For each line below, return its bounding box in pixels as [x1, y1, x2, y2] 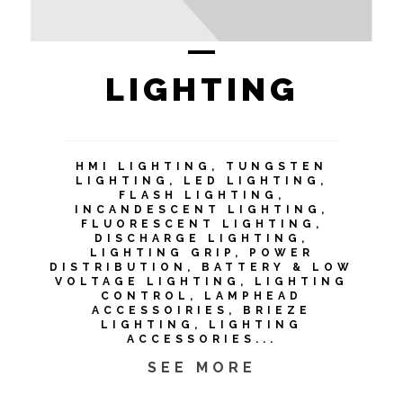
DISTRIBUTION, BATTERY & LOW [49, 261, 354, 273]
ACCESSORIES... [126, 333, 277, 345]
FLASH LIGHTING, [118, 189, 285, 201]
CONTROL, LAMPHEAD [101, 290, 302, 302]
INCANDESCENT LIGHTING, [75, 203, 328, 216]
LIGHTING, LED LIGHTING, [76, 175, 327, 187]
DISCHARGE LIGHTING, [94, 232, 309, 245]
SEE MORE [147, 359, 256, 376]
